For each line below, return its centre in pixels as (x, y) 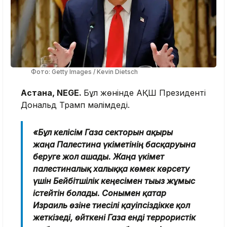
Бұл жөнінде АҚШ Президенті (145, 92)
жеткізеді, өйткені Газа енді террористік (114, 217)
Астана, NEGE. (52, 92)
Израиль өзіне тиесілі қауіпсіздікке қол (111, 205)
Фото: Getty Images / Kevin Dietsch (84, 71)
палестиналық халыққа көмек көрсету (111, 168)
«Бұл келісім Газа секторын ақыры (103, 132)
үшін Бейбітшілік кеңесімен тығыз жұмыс (114, 181)
